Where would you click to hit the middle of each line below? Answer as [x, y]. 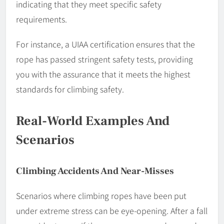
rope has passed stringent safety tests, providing [104, 59]
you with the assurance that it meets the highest [103, 74]
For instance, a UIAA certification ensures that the [105, 44]
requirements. [41, 19]
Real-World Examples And [93, 121]
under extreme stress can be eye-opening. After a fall [112, 211]
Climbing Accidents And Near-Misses [95, 171]
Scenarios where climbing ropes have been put [101, 196]
